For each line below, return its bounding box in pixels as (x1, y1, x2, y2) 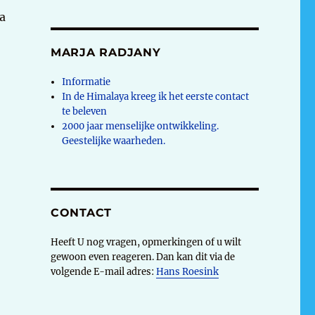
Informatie (62, 75, 111, 88)
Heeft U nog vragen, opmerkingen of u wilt (50, 236, 241, 248)
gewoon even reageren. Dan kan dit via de (50, 250, 235, 263)
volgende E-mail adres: (50, 265, 156, 278)
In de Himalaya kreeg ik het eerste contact (62, 90, 250, 103)
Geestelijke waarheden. (62, 134, 166, 147)
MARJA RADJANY (50, 45, 161, 59)
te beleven (62, 105, 108, 117)
